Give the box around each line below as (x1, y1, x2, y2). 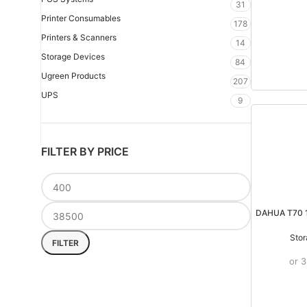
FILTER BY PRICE (41, 145, 129, 158)
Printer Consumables (41, 13, 121, 23)
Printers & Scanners (41, 32, 116, 42)
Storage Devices (41, 51, 105, 62)
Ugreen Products (41, 71, 106, 81)
